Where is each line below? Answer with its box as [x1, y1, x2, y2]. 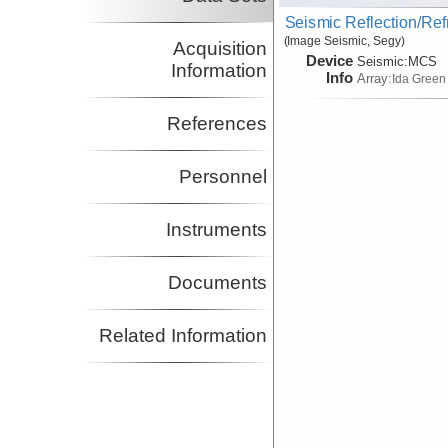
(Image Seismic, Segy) [283, 33, 406, 48]
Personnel [179, 166, 268, 188]
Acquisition [173, 38, 268, 60]
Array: [357, 70, 393, 86]
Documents [168, 272, 268, 294]
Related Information [99, 325, 268, 347]
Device [306, 51, 354, 69]
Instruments [166, 219, 268, 241]
